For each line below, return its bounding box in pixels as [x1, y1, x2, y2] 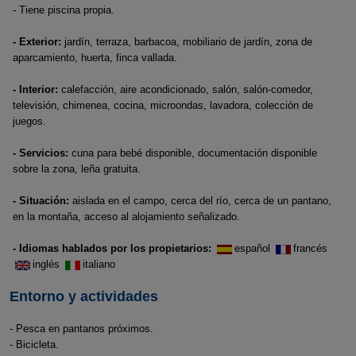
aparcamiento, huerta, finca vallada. [13, 52, 177, 64]
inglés [33, 258, 63, 270]
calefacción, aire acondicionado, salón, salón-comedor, [58, 83, 313, 95]
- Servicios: [13, 147, 68, 159]
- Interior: [13, 83, 58, 95]
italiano [83, 258, 115, 270]
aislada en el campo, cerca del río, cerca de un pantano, [69, 195, 331, 207]
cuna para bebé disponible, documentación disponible [68, 147, 317, 159]
